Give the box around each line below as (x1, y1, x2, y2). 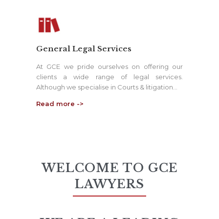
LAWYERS (75, 176, 144, 191)
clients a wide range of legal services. (36, 72, 183, 81)
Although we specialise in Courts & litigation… (36, 83, 177, 91)
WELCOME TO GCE (41, 160, 178, 175)
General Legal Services (36, 44, 131, 53)
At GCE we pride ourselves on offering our (36, 62, 183, 70)
